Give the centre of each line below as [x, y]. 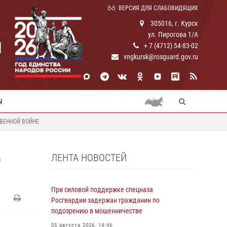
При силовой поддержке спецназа [102, 190]
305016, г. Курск [174, 23]
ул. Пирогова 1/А [173, 34]
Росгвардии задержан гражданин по [105, 200]
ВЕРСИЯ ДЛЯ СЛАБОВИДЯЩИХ [158, 8]
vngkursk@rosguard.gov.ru [161, 57]
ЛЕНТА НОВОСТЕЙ [89, 158]
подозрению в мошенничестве [97, 211]
